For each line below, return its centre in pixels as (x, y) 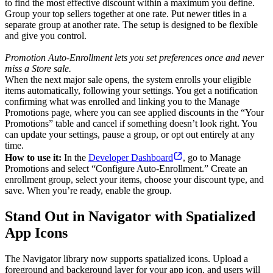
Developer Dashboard (131, 157)
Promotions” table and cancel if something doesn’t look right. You (131, 123)
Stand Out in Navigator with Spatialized (130, 216)
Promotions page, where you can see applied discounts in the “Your (134, 112)
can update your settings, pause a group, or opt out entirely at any (130, 134)
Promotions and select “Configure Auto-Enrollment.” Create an (126, 168)
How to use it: (33, 157)
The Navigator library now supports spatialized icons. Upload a (126, 258)
